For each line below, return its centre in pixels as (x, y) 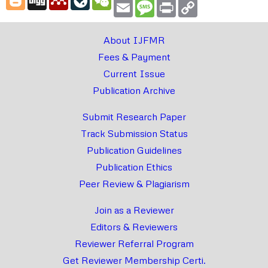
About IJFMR (134, 40)
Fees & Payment (134, 57)
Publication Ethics (134, 167)
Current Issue (134, 74)
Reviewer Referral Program (134, 244)
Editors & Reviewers (134, 227)
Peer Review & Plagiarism (134, 184)
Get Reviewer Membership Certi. (134, 261)
